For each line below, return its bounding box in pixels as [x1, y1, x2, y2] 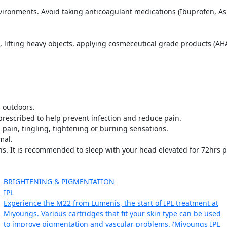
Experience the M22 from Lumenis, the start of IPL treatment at [4, 198, 218, 208]
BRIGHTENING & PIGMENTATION [4, 177, 115, 187]
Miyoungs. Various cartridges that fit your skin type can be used [4, 209, 221, 219]
